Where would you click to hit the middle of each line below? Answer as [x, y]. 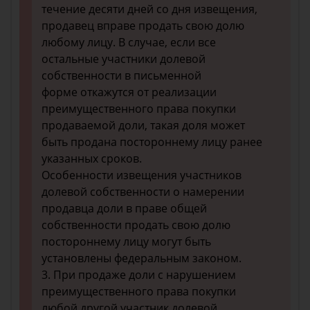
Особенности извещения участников [142, 175]
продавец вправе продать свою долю [143, 26]
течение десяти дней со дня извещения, [149, 9]
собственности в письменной [121, 75]
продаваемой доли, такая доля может [143, 125]
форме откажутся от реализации [129, 92]
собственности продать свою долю [136, 225]
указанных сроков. [92, 158]
